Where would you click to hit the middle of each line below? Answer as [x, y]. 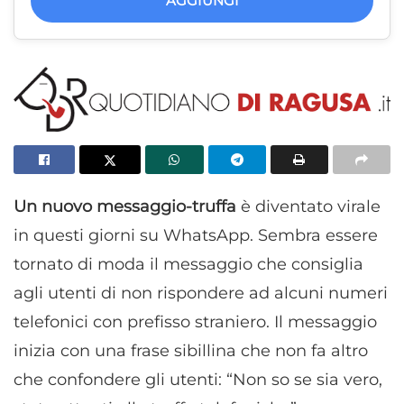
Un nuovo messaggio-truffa [125, 206]
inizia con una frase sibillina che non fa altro [191, 350]
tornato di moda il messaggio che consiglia [188, 264]
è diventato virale [308, 206]
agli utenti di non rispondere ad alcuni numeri [201, 293]
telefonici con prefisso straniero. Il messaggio [195, 321]
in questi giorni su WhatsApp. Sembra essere [196, 235]
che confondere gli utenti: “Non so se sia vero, [198, 379]
